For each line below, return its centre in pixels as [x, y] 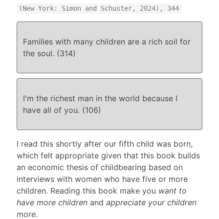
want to [172, 190]
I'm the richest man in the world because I [100, 98]
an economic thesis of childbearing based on [99, 167]
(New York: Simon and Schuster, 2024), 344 [99, 8]
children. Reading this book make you [87, 190]
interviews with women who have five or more [102, 179]
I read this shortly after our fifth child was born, [104, 143]
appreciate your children [151, 202]
